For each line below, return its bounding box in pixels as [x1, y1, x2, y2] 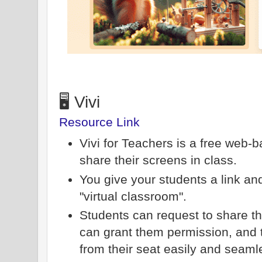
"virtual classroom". [79, 189, 187, 203]
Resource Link [59, 115, 140, 129]
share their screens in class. [79, 153, 237, 167]
